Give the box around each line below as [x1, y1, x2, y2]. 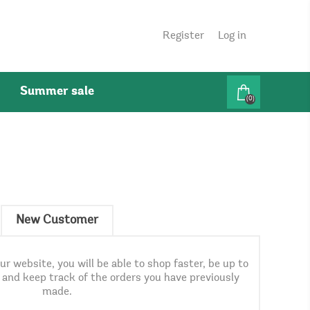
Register [163, 30, 204, 42]
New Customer [15, 215, 98, 227]
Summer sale [20, 85, 94, 98]
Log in [218, 30, 246, 42]
